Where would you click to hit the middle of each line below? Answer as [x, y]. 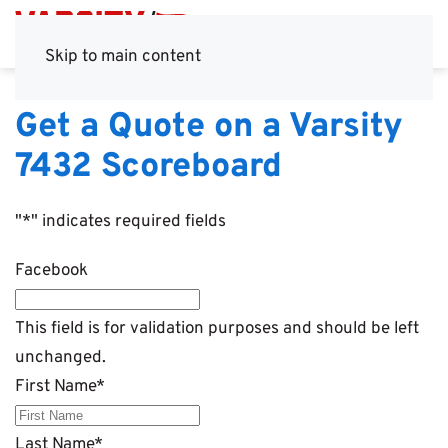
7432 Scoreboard [148, 167]
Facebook [51, 271]
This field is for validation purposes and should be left [217, 329]
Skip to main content [123, 57]
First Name [55, 387]
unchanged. [60, 358]
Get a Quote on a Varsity [209, 127]
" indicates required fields [128, 222]
